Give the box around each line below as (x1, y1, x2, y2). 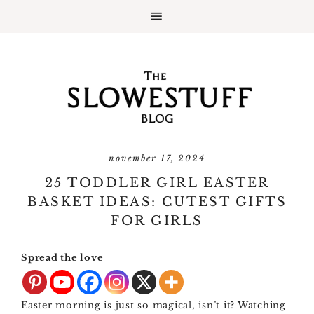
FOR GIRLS (111, 213, 203, 228)
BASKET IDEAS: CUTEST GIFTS (27, 194, 287, 210)
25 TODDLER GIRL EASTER (44, 175, 270, 191)
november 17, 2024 (109, 153, 205, 163)
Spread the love (21, 252, 104, 264)
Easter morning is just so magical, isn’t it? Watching (21, 299, 286, 311)
